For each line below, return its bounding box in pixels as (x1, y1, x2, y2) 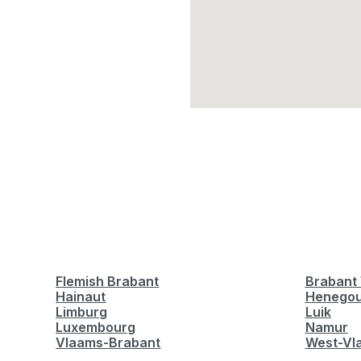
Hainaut (56, 288, 106, 305)
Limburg (56, 304, 108, 320)
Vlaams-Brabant (56, 334, 161, 351)
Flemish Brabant (56, 273, 160, 289)
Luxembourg (56, 319, 136, 335)
